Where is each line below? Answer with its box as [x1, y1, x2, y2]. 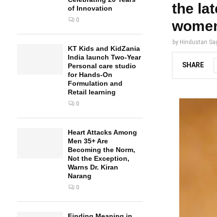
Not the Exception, [68, 155, 129, 162]
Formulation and [68, 79, 123, 87]
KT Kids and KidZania [68, 45, 140, 52]
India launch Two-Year [68, 53, 141, 61]
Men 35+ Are [68, 137, 108, 145]
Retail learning [68, 88, 116, 96]
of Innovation [68, 4, 112, 12]
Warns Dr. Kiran [68, 163, 118, 171]
